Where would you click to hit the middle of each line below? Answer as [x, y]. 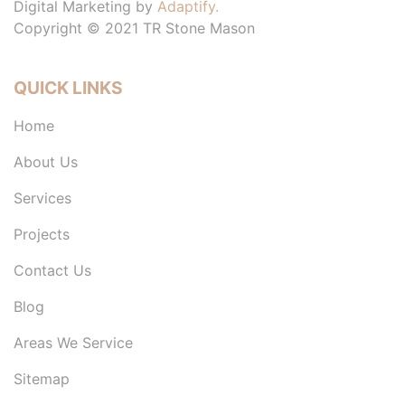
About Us [46, 161]
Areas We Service [73, 342]
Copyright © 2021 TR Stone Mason [134, 28]
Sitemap [42, 378]
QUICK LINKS [68, 87]
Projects [42, 234]
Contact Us [52, 270]
